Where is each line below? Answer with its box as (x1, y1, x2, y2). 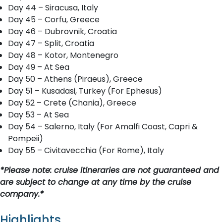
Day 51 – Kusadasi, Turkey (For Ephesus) (8, 85, 162, 97)
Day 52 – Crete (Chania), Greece (8, 97, 136, 109)
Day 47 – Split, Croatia (8, 38, 94, 49)
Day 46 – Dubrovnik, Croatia (8, 26, 117, 37)
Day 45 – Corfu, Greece (8, 14, 100, 25)
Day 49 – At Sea (8, 61, 69, 73)
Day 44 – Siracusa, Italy (8, 2, 98, 13)
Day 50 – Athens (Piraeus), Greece (8, 73, 143, 85)
